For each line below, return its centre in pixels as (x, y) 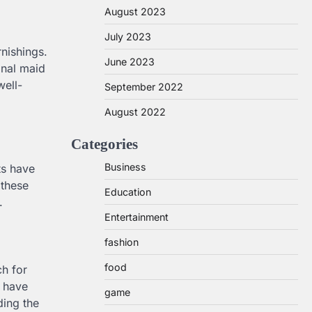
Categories (104, 144)
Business (125, 167)
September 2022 (144, 87)
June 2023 (130, 62)
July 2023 (128, 37)
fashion (122, 242)
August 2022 (135, 112)
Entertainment (136, 217)
